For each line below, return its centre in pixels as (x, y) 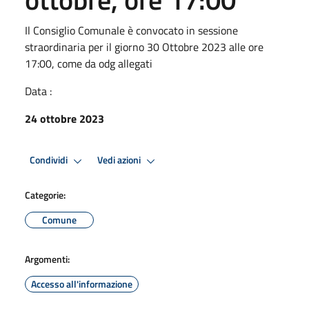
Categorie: (45, 195)
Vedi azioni (120, 160)
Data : (38, 91)
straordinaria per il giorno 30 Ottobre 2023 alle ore (144, 47)
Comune (59, 219)
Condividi (50, 160)
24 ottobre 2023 (64, 118)
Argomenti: (47, 259)
